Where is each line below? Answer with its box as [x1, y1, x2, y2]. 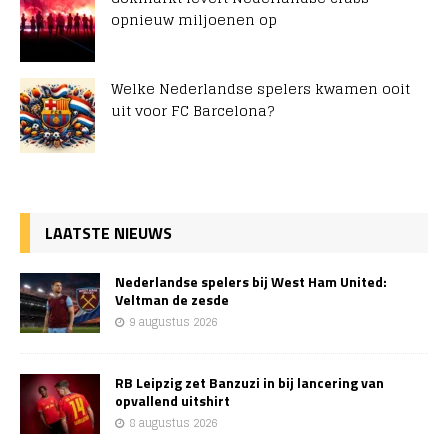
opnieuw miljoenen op [111, 6, 277, 32]
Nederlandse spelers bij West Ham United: [115, 270, 387, 292]
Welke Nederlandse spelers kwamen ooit [111, 75, 410, 101]
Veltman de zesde [115, 288, 229, 310]
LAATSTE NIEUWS [45, 220, 172, 245]
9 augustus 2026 [129, 311, 217, 332]
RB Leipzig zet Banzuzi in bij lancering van [115, 371, 384, 393]
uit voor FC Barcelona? [111, 97, 274, 123]
